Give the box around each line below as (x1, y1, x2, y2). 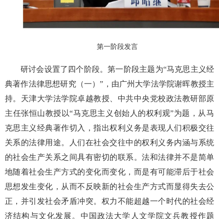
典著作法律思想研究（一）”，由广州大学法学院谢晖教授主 (5, 79, 214, 88)
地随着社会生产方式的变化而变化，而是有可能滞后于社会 (5, 167, 214, 176)
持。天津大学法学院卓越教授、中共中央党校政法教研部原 (5, 94, 214, 103)
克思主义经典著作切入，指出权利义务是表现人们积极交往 (5, 123, 214, 132)
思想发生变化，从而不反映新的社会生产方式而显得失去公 (5, 182, 214, 191)
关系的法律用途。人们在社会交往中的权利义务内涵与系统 (5, 138, 214, 147)
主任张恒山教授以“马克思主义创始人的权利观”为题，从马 (5, 109, 214, 117)
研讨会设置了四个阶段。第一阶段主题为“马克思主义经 (21, 65, 214, 73)
